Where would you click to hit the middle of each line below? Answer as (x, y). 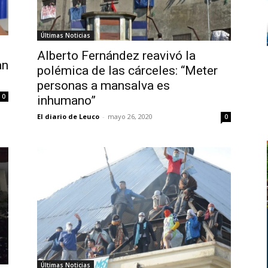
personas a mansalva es (103, 85)
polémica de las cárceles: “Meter (127, 70)
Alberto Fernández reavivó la (116, 55)
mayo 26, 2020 (130, 116)
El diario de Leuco (68, 116)
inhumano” (66, 100)
